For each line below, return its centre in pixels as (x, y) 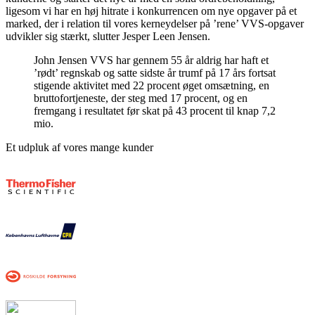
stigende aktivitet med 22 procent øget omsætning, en (152, 86)
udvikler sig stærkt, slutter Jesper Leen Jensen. (108, 37)
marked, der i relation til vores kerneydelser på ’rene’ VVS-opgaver (155, 24)
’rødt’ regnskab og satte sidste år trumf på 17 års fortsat (155, 73)
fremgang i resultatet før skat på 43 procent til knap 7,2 (155, 111)
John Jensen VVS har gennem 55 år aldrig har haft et (151, 60)
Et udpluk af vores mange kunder (79, 148)
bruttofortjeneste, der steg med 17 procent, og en (141, 98)
